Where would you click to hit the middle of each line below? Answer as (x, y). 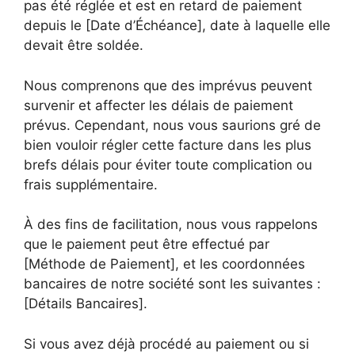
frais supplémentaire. (91, 184)
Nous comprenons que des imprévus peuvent (168, 85)
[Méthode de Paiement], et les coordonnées (164, 264)
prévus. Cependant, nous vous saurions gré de (172, 125)
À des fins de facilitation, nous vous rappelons (171, 224)
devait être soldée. (84, 45)
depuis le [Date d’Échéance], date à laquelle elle (177, 25)
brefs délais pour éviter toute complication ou (168, 164)
